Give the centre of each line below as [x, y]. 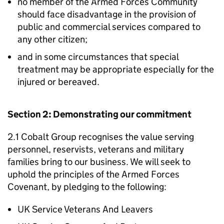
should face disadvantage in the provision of [107, 14]
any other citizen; [52, 39]
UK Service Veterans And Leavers [85, 209]
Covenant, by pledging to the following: [87, 187]
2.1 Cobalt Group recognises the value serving [101, 137]
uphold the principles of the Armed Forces [93, 174]
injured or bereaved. [58, 82]
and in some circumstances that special [98, 57]
